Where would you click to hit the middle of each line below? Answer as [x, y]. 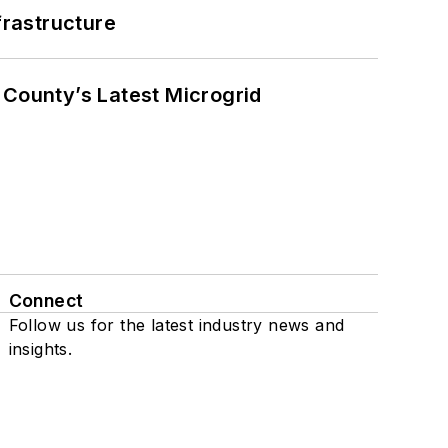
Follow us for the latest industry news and [176, 325]
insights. [40, 349]
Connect [46, 301]
